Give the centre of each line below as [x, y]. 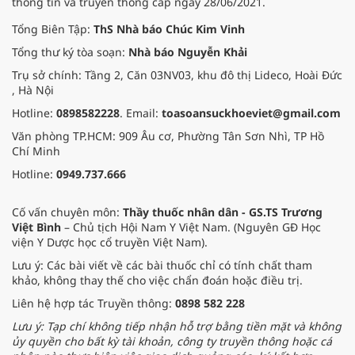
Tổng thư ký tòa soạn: [70, 52]
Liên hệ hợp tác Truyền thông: [94, 303]
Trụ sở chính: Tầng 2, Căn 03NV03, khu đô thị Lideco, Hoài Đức [177, 75]
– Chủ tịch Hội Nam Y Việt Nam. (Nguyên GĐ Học [191, 227]
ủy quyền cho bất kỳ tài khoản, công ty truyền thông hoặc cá [172, 342]
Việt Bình [36, 227]
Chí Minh [36, 151]
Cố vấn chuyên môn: [67, 212]
